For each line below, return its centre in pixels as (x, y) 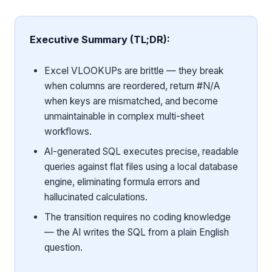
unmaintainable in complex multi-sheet (124, 116)
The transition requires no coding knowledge (138, 217)
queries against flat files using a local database (141, 167)
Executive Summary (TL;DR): (100, 39)
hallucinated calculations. (96, 197)
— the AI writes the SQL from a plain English (137, 232)
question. (63, 247)
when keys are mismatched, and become (131, 101)
